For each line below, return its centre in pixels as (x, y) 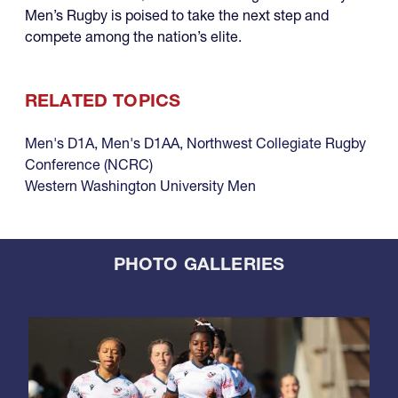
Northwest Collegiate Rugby (276, 143)
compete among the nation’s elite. (133, 37)
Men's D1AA (140, 143)
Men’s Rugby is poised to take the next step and (177, 16)
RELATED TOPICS (103, 101)
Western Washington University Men (140, 186)
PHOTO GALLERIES (199, 264)
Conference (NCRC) (89, 165)
